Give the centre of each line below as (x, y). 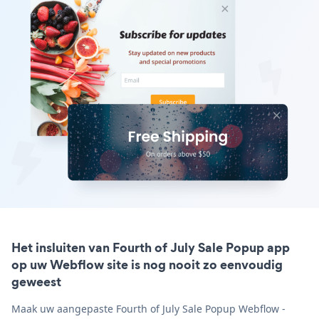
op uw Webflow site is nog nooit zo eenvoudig (147, 264)
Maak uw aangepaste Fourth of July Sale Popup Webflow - (148, 308)
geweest (36, 281)
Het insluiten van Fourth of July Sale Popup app (151, 247)
